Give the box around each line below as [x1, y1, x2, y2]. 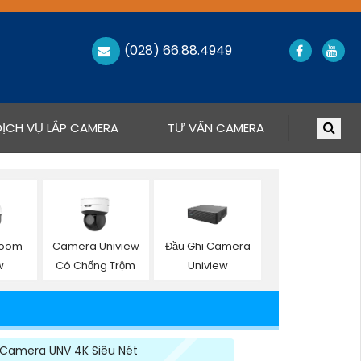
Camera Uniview [52, 238, 139, 254]
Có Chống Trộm [56, 257, 136, 273]
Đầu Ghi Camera [164, 238, 251, 254]
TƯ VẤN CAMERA [167, 118, 264, 136]
